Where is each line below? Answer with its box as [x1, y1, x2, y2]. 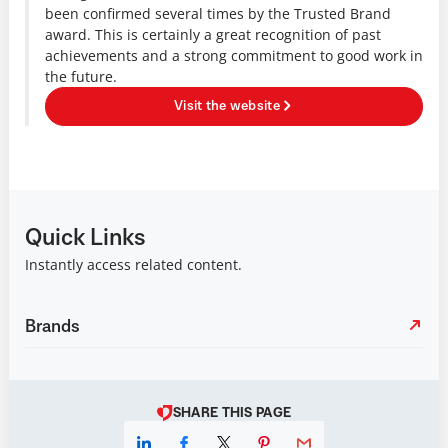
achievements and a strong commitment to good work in [45, 45, 423, 65]
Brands [25, 317, 80, 336]
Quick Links [25, 225, 145, 250]
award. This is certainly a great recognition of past [45, 24, 381, 44]
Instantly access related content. [25, 254, 242, 274]
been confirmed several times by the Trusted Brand [45, 3, 391, 23]
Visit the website [174, 99, 280, 114]
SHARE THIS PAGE [172, 405, 292, 420]
